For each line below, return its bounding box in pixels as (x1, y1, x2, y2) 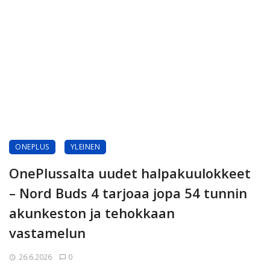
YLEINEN (70, 142, 100, 152)
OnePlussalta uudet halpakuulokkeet (9, 164, 251, 182)
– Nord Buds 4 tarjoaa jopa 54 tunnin (9, 184, 247, 202)
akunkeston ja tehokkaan (9, 204, 175, 222)
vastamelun (9, 224, 86, 242)
